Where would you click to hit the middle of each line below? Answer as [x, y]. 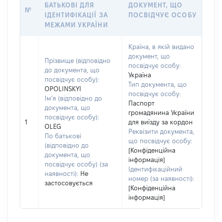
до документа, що [72, 70]
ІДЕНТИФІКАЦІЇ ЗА [76, 15]
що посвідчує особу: [160, 141]
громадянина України [161, 112]
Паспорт [141, 103]
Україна [140, 75]
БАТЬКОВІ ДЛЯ [70, 5]
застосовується [69, 183]
